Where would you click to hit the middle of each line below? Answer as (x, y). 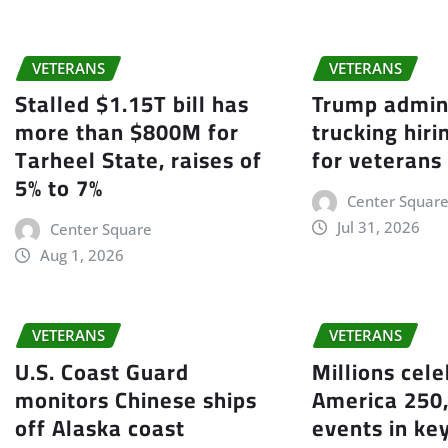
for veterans (377, 160)
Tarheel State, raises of (138, 160)
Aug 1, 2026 (81, 255)
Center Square (100, 229)
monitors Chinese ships (136, 399)
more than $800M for (127, 132)
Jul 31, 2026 (378, 227)
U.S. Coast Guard (102, 371)
